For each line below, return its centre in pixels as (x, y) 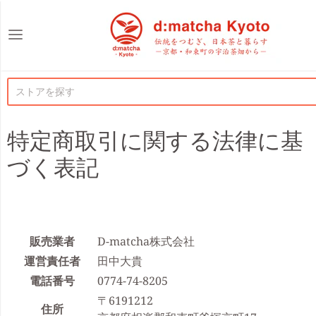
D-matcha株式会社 (146, 241)
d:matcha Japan (165, 22)
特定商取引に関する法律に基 (155, 140)
